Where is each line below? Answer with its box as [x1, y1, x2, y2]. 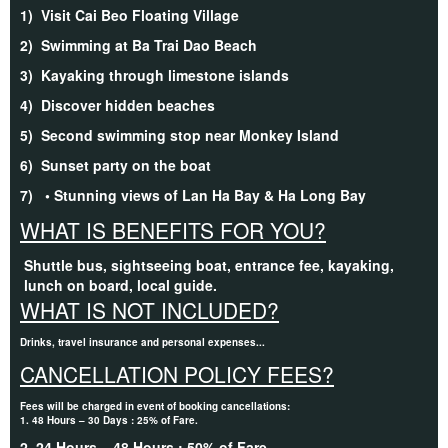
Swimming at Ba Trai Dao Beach [41, 34, 257, 55]
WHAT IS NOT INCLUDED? [20, 294, 279, 325]
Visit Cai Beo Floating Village [41, 4, 239, 25]
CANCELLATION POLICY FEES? [20, 358, 334, 389]
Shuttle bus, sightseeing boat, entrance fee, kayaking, [24, 254, 394, 275]
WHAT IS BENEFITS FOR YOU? [20, 214, 326, 245]
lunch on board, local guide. [24, 274, 217, 295]
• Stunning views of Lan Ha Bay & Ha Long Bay [45, 184, 366, 205]
